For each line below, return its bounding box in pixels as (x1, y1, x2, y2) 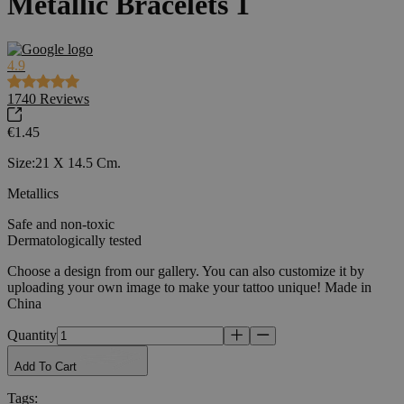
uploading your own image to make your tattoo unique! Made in (7, 279, 372, 295)
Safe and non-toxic (7, 216, 115, 232)
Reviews (40, 90, 89, 106)
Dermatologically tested (7, 232, 142, 248)
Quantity (7, 326, 57, 343)
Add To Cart (14, 359, 80, 373)
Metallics (7, 185, 59, 201)
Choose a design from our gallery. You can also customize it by (7, 262, 364, 279)
